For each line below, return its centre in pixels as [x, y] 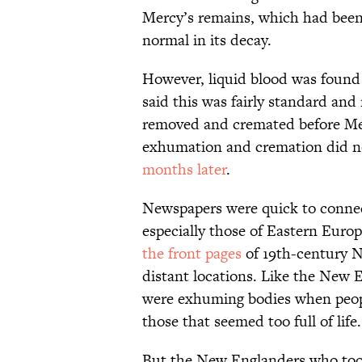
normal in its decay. [207, 40]
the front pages [192, 254]
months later [184, 170]
